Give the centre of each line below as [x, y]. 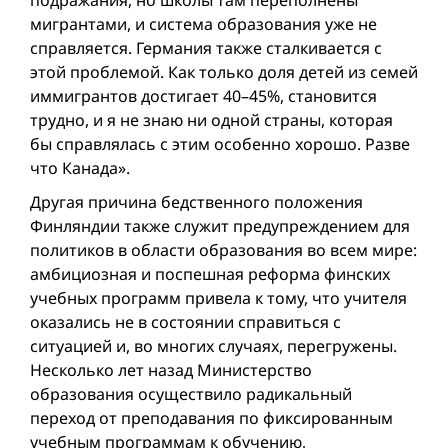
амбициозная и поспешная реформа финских [210, 274]
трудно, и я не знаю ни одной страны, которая [211, 120]
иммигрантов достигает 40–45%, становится [203, 96]
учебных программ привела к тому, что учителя [218, 298]
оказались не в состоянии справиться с [185, 322]
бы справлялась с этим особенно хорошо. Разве [220, 144]
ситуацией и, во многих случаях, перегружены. [213, 346]
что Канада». [80, 168]
